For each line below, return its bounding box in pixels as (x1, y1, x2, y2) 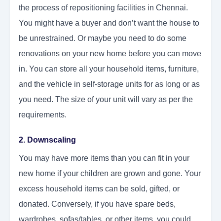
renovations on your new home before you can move (19, 49, 201, 58)
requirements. (19, 110, 67, 119)
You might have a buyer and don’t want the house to (19, 19, 199, 28)
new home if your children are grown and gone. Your (19, 169, 201, 178)
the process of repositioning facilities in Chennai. (19, 3, 188, 12)
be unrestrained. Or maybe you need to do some (19, 34, 186, 43)
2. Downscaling (19, 136, 76, 145)
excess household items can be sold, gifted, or (19, 184, 180, 193)
